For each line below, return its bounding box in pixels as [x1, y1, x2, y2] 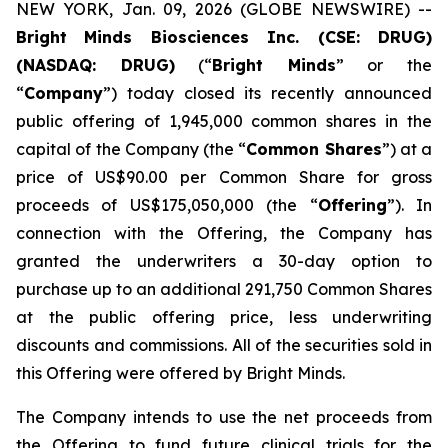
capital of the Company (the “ [16, 139, 247, 159]
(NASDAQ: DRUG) [16, 55, 175, 75]
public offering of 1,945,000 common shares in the [16, 111, 432, 131]
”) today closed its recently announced [103, 83, 432, 103]
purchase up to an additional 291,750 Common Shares [16, 279, 432, 299]
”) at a [381, 139, 432, 159]
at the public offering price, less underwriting [16, 307, 432, 327]
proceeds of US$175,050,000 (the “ [16, 195, 318, 215]
